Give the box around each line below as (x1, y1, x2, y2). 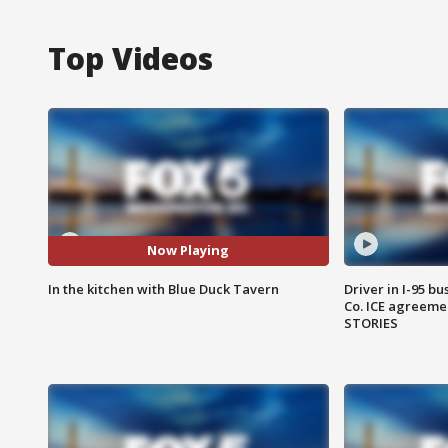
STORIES (343, 313, 398, 332)
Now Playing (147, 241, 230, 260)
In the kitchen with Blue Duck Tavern (48, 279, 279, 298)
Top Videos (48, 37, 213, 79)
